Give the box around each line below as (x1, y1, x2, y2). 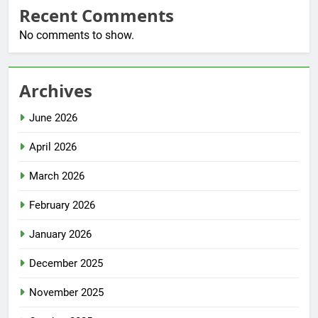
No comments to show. (19, 28, 134, 43)
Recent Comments (19, 4, 174, 28)
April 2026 (29, 141, 77, 154)
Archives (19, 79, 92, 103)
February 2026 (29, 199, 95, 212)
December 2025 (29, 257, 103, 270)
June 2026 (29, 111, 77, 125)
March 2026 (29, 170, 84, 183)
